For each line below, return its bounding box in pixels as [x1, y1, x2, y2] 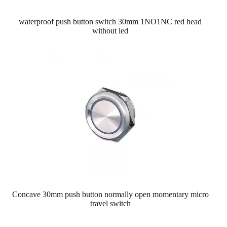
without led [92, 26, 129, 35]
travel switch [90, 199, 131, 208]
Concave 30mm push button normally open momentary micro [12, 190, 209, 199]
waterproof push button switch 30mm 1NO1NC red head [19, 17, 202, 26]
